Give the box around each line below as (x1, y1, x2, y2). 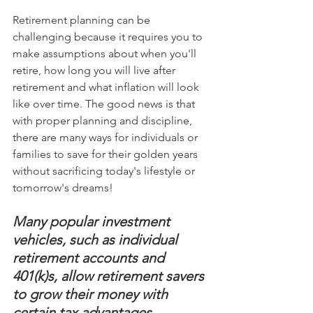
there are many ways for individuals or (13, 131, 201, 145)
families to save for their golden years (13, 147, 201, 161)
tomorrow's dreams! (13, 181, 113, 195)
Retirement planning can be (13, 13, 153, 27)
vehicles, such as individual (13, 231, 181, 249)
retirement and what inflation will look (13, 80, 202, 94)
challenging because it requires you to (13, 30, 205, 44)
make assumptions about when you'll (13, 47, 199, 61)
